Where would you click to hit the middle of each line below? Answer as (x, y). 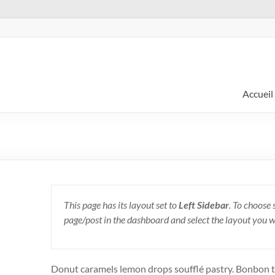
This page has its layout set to (121, 205)
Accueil (258, 94)
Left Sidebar (204, 205)
